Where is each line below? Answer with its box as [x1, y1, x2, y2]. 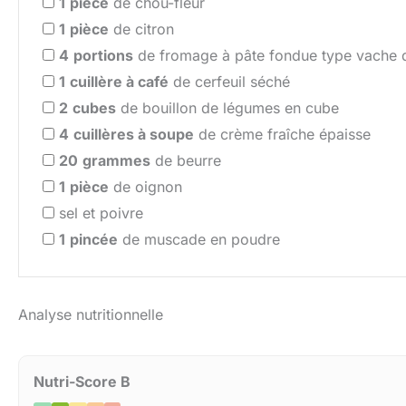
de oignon [109, 178, 182, 197]
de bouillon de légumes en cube [116, 99, 339, 118]
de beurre [150, 151, 221, 170]
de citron [109, 20, 174, 39]
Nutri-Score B [34, 372, 130, 391]
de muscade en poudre [118, 230, 280, 249]
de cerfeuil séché [169, 72, 290, 92]
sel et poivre [59, 204, 143, 223]
